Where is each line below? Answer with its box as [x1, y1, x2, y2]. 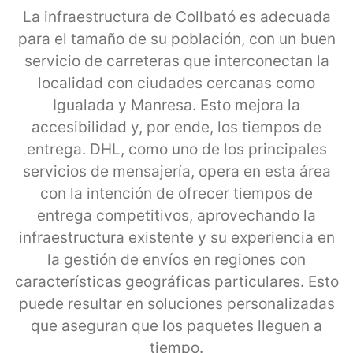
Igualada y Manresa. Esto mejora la [53, 95, 300, 114]
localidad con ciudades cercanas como [38, 73, 315, 92]
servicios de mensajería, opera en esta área [22, 162, 331, 180]
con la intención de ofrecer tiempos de [40, 184, 313, 203]
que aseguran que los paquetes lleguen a [31, 316, 322, 335]
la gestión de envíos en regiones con [47, 250, 306, 269]
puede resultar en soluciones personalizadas [18, 294, 335, 313]
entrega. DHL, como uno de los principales [26, 139, 327, 158]
